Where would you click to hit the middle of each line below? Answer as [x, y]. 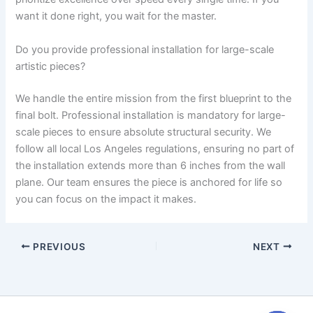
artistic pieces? [51, 66]
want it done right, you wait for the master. [116, 16]
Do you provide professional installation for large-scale [145, 49]
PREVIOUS [58, 246]
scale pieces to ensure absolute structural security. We [144, 132]
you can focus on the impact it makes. [106, 199]
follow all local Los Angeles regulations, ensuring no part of [155, 148]
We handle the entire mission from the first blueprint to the [154, 98]
